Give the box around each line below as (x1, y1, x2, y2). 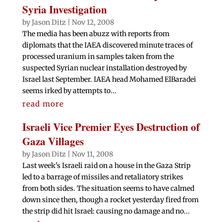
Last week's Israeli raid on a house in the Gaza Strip (22, 161, 191, 170)
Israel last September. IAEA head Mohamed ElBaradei (22, 75, 196, 84)
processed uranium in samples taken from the (22, 52, 174, 61)
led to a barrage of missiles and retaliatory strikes (22, 172, 183, 182)
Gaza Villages (22, 134, 84, 149)
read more (22, 99, 64, 109)
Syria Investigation (22, 2, 107, 17)
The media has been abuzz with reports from (22, 29, 169, 39)
